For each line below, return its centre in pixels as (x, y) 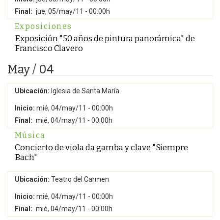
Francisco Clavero (49, 48)
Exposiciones (43, 26)
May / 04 (31, 69)
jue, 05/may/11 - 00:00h (73, 11)
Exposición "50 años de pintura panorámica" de (105, 38)
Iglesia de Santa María (84, 91)
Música (30, 135)
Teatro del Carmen (79, 179)
